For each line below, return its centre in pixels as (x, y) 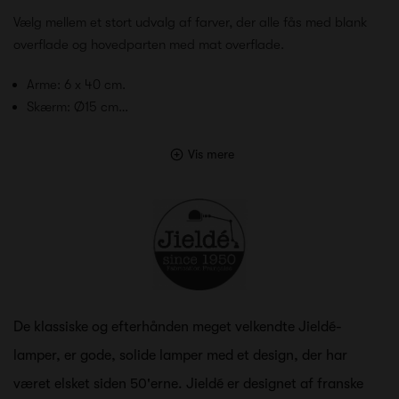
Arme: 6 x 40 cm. (76, 84)
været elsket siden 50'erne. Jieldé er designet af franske (188, 383)
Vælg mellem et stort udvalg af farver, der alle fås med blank (190, 22)
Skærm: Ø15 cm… (77, 106)
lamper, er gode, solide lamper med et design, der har (180, 355)
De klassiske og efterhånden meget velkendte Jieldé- (178, 326)
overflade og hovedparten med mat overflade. (149, 44)
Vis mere (211, 154)
